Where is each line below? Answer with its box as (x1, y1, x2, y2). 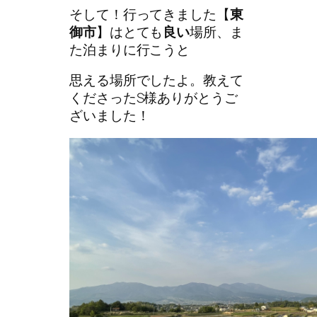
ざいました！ (69, 106, 150, 125)
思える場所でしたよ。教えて (69, 71, 243, 90)
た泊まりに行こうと (69, 40, 190, 59)
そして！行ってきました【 (69, 4, 230, 23)
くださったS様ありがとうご (69, 88, 238, 108)
